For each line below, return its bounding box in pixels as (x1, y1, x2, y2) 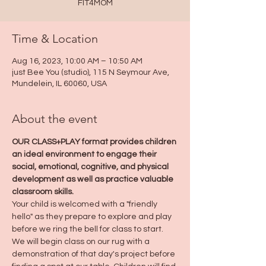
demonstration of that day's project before (12, 250, 177, 258)
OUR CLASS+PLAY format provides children (12, 138, 178, 146)
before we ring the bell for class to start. (12, 225, 165, 233)
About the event (12, 112, 97, 126)
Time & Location (12, 31, 98, 46)
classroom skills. (12, 188, 74, 196)
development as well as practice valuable (12, 175, 175, 183)
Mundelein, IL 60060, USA (12, 80, 107, 88)
